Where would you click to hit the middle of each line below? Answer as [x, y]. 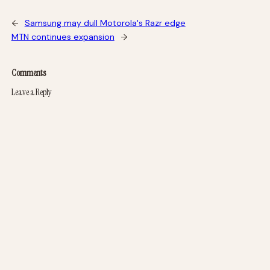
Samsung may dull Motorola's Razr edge [105, 23]
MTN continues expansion [63, 37]
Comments [28, 73]
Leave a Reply [31, 92]
